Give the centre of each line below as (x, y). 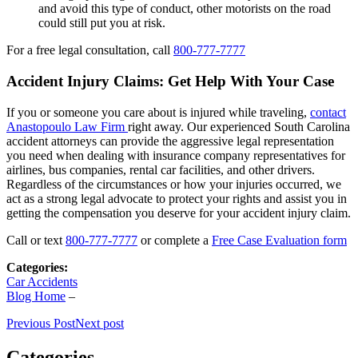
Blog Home (36, 296)
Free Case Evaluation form (279, 240)
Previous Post (41, 323)
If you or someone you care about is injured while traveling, (158, 112)
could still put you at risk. (102, 23)
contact (328, 112)
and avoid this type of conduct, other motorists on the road (185, 9)
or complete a (175, 240)
